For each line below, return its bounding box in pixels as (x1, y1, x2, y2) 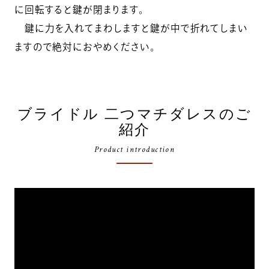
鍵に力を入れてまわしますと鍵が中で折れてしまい (14, 23, 249, 33)
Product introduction (94, 143, 175, 155)
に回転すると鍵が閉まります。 (14, 4, 144, 14)
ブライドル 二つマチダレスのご (17, 106, 252, 122)
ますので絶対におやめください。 (14, 41, 156, 52)
